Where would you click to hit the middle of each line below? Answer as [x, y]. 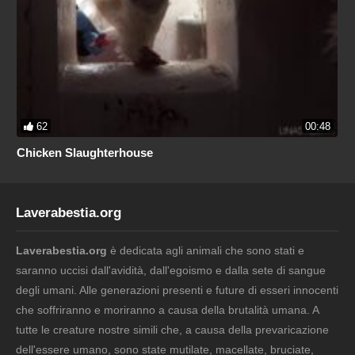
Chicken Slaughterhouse [85, 152]
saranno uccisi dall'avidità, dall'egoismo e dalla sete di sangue [171, 270]
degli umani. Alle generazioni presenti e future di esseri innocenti [177, 290]
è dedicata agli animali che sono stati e [206, 250]
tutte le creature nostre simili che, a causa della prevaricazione [172, 329]
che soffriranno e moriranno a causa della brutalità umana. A [167, 309]
